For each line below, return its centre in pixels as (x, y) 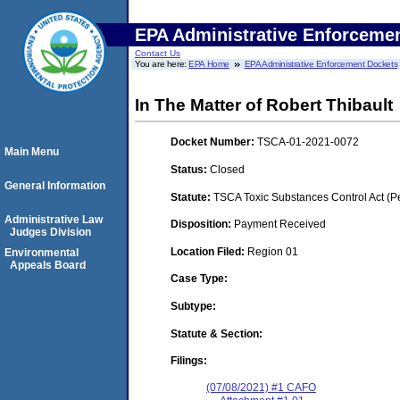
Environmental (42, 253)
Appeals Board (48, 265)
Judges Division (50, 232)
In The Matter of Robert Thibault (264, 105)
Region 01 (273, 251)
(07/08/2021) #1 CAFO (261, 388)
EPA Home (209, 64)
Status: (190, 169)
